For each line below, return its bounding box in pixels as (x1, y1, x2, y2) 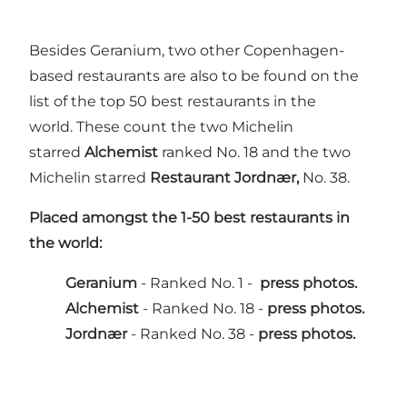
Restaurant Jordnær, (150, 169, 299, 187)
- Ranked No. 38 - (131, 325, 258, 343)
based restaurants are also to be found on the (29, 67, 359, 85)
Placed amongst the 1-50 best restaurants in (29, 209, 350, 227)
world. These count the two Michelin (29, 118, 293, 136)
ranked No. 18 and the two (158, 144, 351, 162)
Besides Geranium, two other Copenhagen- (29, 42, 344, 60)
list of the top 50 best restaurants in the (29, 93, 316, 111)
